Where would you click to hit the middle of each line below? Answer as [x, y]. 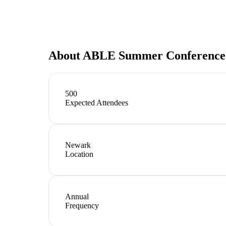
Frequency [82, 205]
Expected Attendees [97, 102]
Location [79, 154]
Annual [77, 196]
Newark [78, 145]
